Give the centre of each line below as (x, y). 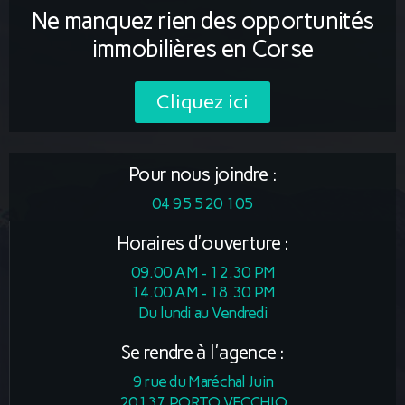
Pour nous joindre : (202, 174)
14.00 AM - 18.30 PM (203, 292)
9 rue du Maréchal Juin (203, 381)
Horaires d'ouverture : (203, 242)
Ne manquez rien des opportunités (202, 20)
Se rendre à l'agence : (203, 352)
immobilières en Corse (202, 48)
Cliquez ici (202, 101)
